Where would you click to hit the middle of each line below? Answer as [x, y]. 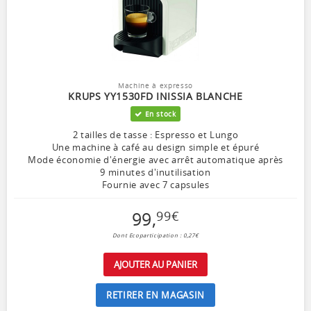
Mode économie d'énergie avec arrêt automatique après [155, 159]
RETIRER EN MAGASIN [155, 295]
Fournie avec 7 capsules [155, 184]
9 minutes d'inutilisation [155, 172]
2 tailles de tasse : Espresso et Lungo [155, 134]
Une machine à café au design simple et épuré [155, 147]
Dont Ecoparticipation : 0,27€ [155, 235]
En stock [159, 114]
